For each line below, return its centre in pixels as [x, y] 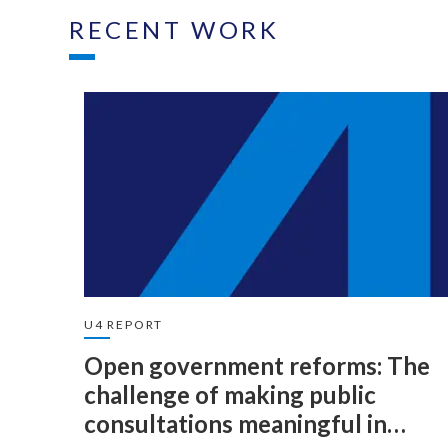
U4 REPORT [124, 324]
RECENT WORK [174, 29]
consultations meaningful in [235, 423]
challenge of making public [230, 394]
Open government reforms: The [257, 365]
